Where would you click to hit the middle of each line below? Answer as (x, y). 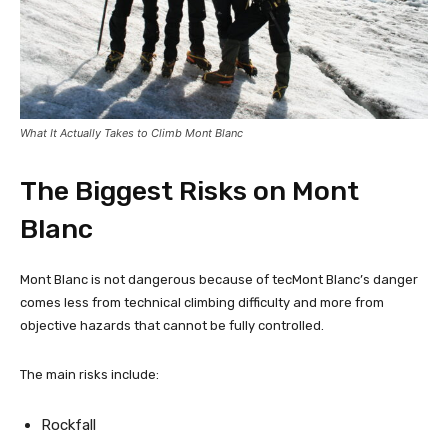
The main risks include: (89, 374)
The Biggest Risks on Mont (189, 190)
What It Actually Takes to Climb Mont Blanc (131, 132)
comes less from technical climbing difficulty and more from (202, 302)
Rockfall (68, 424)
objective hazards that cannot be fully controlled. (172, 325)
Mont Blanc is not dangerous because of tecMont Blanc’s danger (219, 279)
